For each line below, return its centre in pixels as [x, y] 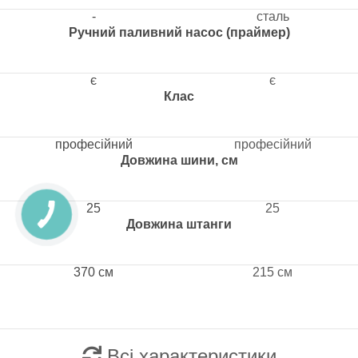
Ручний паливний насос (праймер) [179, 32]
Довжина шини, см [179, 160]
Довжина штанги [179, 224]
